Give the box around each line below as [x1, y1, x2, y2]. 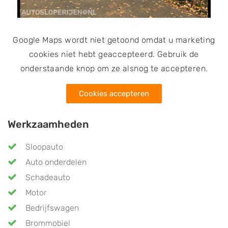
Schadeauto [25, 172, 70, 182]
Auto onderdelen [25, 157, 87, 167]
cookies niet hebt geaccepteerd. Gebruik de [29, 49, 199, 59]
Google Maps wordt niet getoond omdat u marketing [13, 35, 215, 45]
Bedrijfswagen [25, 203, 79, 213]
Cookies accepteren [79, 89, 149, 98]
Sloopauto [25, 141, 63, 152]
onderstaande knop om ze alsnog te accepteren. [20, 63, 208, 73]
